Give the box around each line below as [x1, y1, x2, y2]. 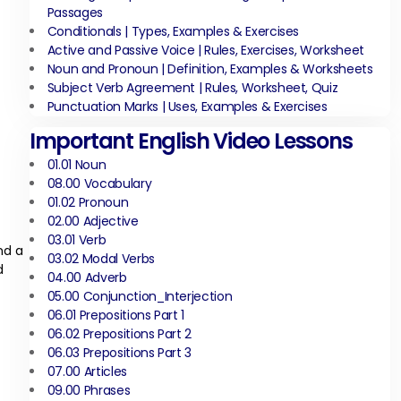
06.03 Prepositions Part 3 [47, 344, 192, 362]
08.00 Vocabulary [47, 175, 152, 192]
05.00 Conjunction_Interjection [47, 287, 233, 305]
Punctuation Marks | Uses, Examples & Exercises [47, 98, 328, 115]
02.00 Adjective [47, 212, 139, 230]
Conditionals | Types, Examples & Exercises [47, 22, 300, 40]
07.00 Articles [47, 363, 127, 380]
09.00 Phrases [47, 381, 131, 399]
